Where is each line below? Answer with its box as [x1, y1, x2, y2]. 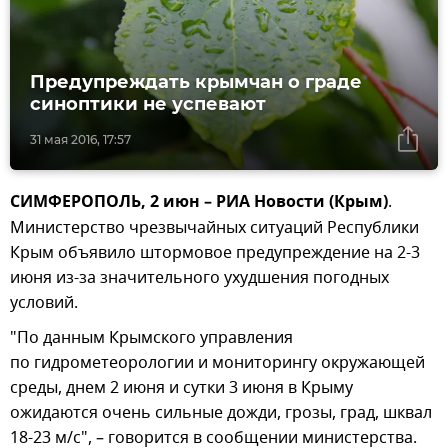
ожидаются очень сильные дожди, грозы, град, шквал [10, 401, 432, 426]
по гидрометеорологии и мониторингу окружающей [10, 351, 425, 376]
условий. [10, 291, 78, 316]
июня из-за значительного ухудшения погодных [10, 266, 389, 291]
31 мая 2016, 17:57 [30, 132, 131, 148]
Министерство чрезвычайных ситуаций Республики [10, 216, 419, 241]
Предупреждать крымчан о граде [30, 71, 362, 94]
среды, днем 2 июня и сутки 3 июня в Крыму [10, 376, 353, 401]
